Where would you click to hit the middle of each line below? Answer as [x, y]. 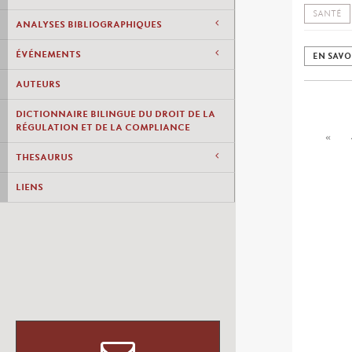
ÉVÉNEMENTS [48, 54]
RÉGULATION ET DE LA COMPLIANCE [103, 127]
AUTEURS [38, 84]
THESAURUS [44, 157]
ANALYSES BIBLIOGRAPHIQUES [89, 24]
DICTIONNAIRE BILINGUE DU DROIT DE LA [115, 114]
